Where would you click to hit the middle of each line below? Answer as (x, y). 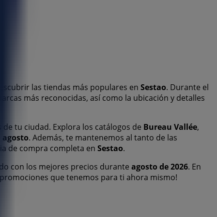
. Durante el (187, 87)
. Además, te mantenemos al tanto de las (103, 138)
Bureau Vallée (170, 127)
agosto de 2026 (160, 167)
